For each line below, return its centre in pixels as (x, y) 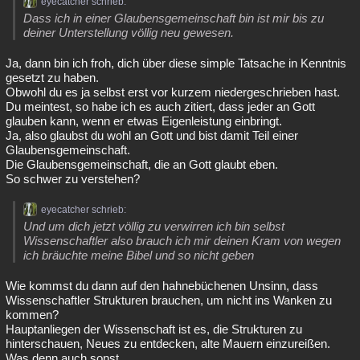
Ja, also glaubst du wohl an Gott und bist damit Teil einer (152, 135)
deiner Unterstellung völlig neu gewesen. (129, 33)
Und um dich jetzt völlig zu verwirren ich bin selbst (154, 226)
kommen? (32, 315)
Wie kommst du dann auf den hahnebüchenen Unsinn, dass (162, 286)
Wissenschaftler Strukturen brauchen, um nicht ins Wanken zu (169, 300)
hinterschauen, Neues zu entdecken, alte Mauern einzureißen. (168, 344)
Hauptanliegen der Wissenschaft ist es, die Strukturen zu (154, 329)
